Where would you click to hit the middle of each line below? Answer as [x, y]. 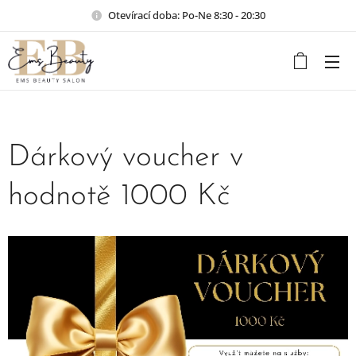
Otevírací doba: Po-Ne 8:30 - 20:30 [187, 15]
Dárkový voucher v [126, 158]
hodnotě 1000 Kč [119, 197]
